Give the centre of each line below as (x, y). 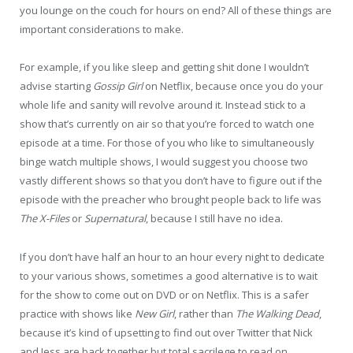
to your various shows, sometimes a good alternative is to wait (169, 275)
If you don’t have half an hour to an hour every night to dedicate (172, 256)
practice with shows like (77, 313)
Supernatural (115, 219)
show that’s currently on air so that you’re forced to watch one (167, 124)
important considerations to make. (102, 30)
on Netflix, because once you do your (233, 86)
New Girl (154, 313)
